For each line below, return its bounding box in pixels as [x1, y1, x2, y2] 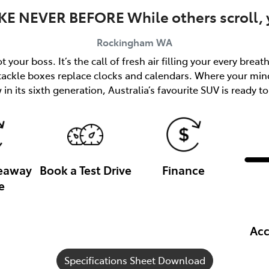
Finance [162, 161, 205, 178]
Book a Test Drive [39, 161, 131, 178]
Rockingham [96, 35, 154, 49]
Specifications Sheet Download [64, 253, 205, 267]
